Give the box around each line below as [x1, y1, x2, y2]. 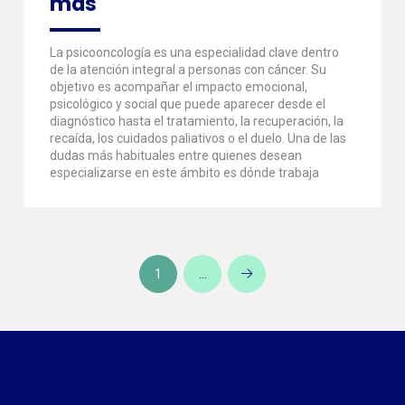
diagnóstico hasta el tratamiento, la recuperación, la [49, 113, 344, 128]
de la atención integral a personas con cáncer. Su [49, 61, 326, 77]
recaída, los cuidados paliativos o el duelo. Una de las [49, 130, 346, 146]
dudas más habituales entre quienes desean [49, 147, 302, 163]
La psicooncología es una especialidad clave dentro [49, 44, 339, 60]
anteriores [245, 284, 305, 299]
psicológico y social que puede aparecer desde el [49, 96, 325, 111]
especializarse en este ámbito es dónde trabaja [49, 165, 319, 180]
